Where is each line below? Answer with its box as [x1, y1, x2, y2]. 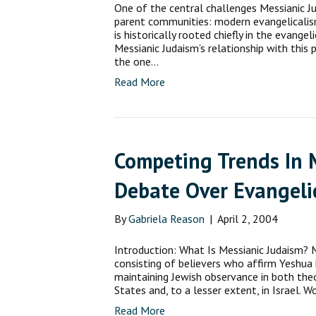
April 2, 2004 [217, 212, 278, 226]
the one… [114, 54, 159, 68]
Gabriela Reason [128, 212, 205, 226]
